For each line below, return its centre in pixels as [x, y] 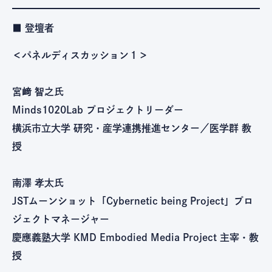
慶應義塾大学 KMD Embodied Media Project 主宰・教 [135, 237]
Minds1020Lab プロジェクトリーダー [98, 110]
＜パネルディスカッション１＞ [80, 55]
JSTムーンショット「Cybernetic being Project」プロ [133, 201]
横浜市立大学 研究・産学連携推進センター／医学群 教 [132, 128]
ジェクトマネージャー [61, 219]
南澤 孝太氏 [38, 182]
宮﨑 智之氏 [38, 91]
